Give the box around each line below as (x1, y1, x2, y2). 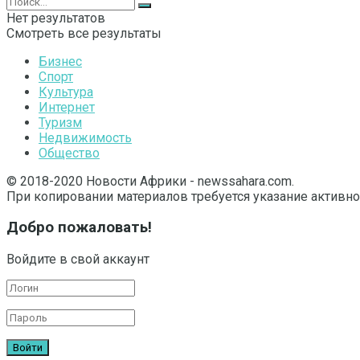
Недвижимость (39, 129, 132, 145)
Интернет (39, 99, 95, 115)
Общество (39, 145, 100, 161)
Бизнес (39, 53, 82, 69)
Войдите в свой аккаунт (6, 252, 149, 267)
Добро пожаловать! (6, 219, 152, 237)
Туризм (39, 114, 82, 130)
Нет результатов (6, 10, 105, 26)
